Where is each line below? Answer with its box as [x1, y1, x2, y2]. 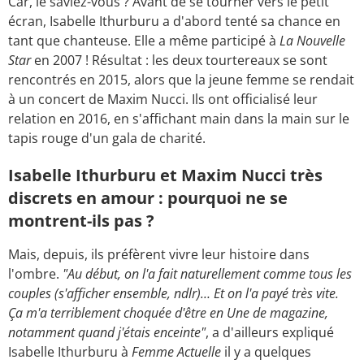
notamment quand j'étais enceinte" [8, 323, 206, 342]
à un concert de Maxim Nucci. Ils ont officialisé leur [8, 90, 318, 109]
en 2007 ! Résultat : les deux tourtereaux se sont [31, 51, 327, 70]
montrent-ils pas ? [8, 210, 154, 232]
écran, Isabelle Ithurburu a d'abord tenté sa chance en [8, 12, 340, 31]
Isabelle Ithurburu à [8, 343, 132, 362]
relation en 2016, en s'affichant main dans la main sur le [8, 110, 349, 128]
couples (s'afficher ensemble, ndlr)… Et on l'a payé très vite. [8, 284, 339, 303]
